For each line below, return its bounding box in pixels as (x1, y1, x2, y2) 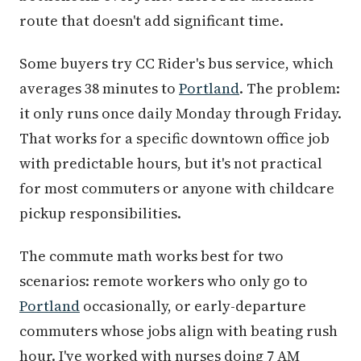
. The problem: (239, 77, 340, 98)
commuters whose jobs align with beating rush (19, 320, 338, 341)
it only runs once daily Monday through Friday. (19, 102, 342, 123)
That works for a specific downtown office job (19, 127, 330, 148)
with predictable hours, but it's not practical (19, 152, 322, 173)
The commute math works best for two (19, 245, 284, 266)
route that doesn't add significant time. (19, 10, 284, 31)
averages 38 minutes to (19, 77, 179, 98)
